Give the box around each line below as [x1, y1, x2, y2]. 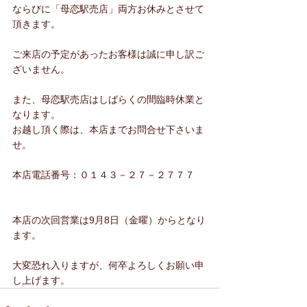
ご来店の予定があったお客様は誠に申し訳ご [12, 49, 204, 60]
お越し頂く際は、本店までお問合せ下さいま [12, 124, 204, 136]
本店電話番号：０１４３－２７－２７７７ [12, 169, 195, 181]
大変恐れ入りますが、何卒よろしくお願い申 [12, 260, 204, 271]
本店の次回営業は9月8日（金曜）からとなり [12, 214, 206, 226]
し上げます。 [12, 275, 70, 286]
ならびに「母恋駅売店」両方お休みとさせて [12, 3, 204, 15]
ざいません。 [12, 64, 70, 75]
